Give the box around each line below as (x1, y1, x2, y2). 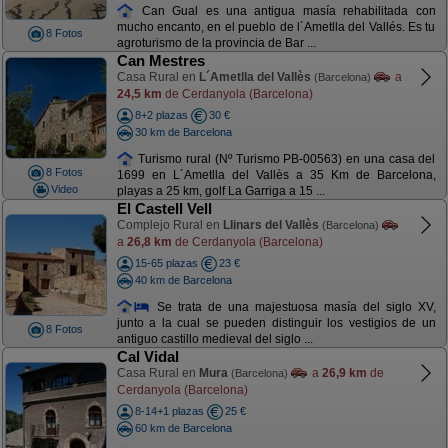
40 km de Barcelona (134, 273, 232, 286)
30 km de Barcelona (134, 125, 232, 138)
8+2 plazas (134, 109, 188, 121)
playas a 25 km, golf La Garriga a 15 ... (116, 184, 325, 199)
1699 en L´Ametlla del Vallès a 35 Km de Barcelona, (116, 168, 436, 183)
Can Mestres (116, 52, 205, 69)
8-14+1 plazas (134, 405, 204, 417)
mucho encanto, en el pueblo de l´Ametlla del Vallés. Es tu (116, 20, 436, 35)
